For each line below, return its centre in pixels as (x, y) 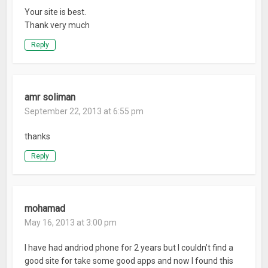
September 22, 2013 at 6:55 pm (84, 112)
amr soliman (50, 98)
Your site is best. (56, 12)
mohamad (45, 209)
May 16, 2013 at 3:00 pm (71, 223)
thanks (38, 137)
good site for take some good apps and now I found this (129, 261)
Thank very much (57, 25)
